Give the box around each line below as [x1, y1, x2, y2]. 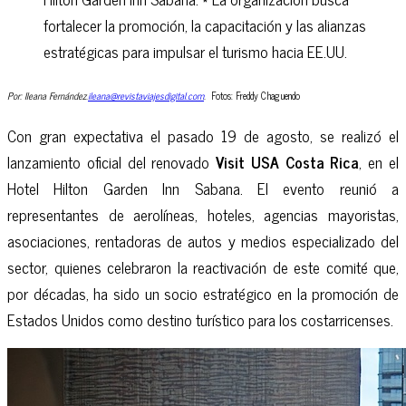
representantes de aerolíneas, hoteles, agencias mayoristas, [7, 200, 399, 227]
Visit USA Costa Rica [216, 148, 360, 175]
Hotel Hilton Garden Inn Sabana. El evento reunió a [7, 174, 399, 201]
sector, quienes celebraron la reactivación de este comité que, [7, 253, 399, 280]
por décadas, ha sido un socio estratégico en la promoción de [7, 279, 399, 306]
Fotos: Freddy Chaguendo [211, 88, 303, 104]
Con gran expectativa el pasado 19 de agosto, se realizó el [7, 121, 399, 149]
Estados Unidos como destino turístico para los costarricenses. [7, 305, 393, 333]
